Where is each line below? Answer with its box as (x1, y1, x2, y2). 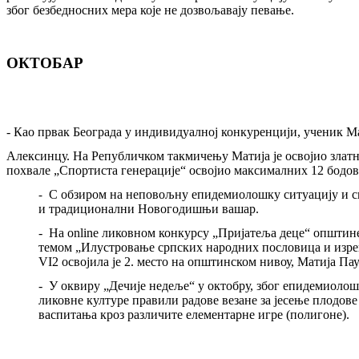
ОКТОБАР (6, 54, 83, 71)
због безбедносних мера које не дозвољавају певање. (6, 2, 294, 17)
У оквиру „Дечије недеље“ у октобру (49, 278, 250, 292)
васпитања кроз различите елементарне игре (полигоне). (38, 307, 349, 321)
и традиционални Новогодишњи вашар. (38, 201, 259, 216)
